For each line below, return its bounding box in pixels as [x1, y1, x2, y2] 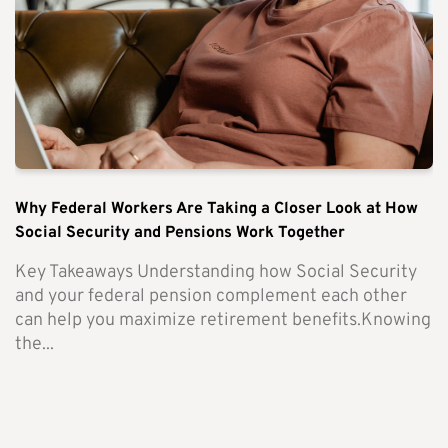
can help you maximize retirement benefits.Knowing [15, 308, 431, 332]
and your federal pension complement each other [15, 284, 407, 308]
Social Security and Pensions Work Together [15, 222, 345, 243]
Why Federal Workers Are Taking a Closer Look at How [15, 198, 418, 219]
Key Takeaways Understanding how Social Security [15, 260, 417, 284]
